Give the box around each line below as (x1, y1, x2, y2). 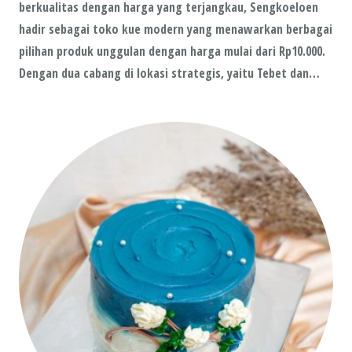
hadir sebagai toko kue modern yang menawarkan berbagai (19, 20, 332, 38)
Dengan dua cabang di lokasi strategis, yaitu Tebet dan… (19, 64, 320, 82)
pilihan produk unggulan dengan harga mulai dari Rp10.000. (19, 42, 325, 60)
